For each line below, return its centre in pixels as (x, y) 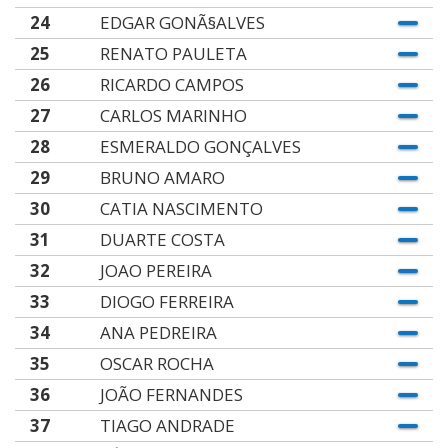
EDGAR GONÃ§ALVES (182, 22)
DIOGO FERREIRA (166, 301)
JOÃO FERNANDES (171, 394)
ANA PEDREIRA (158, 332)
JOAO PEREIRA (155, 270)
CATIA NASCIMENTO (181, 208)
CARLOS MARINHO (173, 115)
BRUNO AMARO (162, 177)
